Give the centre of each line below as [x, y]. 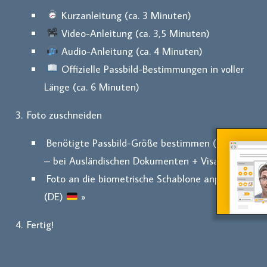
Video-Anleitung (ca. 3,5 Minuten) [134, 33]
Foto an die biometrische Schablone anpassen [146, 179]
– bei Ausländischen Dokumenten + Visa [133, 161]
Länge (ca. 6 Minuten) [92, 86]
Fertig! [40, 225]
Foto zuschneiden [64, 114]
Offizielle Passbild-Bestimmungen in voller [151, 69]
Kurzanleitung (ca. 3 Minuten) [125, 15]
